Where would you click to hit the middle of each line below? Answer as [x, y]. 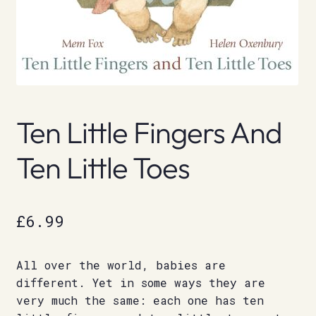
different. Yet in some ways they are [140, 283]
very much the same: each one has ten [140, 300]
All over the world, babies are [121, 265]
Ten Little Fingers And [149, 132]
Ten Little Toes [103, 167]
